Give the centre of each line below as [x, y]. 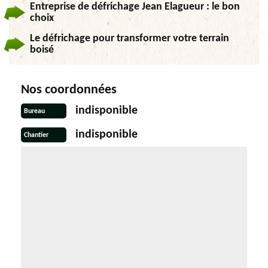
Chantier [36, 135]
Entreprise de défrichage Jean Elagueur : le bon [135, 7]
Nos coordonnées [69, 90]
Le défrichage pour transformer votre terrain [130, 39]
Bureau [34, 111]
